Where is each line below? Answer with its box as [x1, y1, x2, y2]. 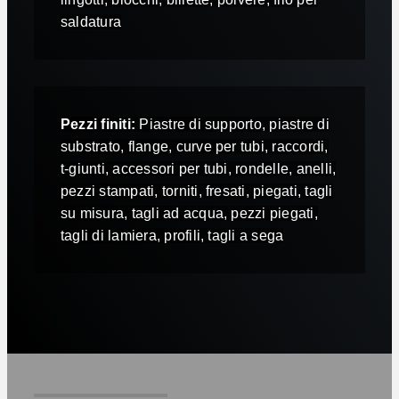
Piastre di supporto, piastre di [135, 116, 330, 132]
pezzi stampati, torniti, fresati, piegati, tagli [60, 183, 333, 199]
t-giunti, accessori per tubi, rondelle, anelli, [60, 160, 337, 176]
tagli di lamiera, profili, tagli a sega [60, 227, 284, 243]
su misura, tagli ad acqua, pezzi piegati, [60, 205, 318, 221]
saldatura [60, 13, 122, 29]
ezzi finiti [70, 116, 131, 132]
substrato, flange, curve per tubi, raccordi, [60, 138, 329, 154]
